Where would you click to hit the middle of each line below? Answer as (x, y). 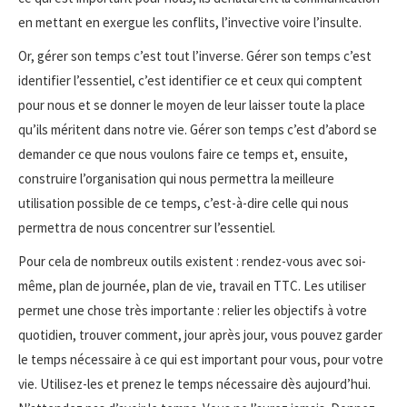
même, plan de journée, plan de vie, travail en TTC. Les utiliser (192, 285)
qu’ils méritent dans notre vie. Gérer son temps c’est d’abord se (198, 129)
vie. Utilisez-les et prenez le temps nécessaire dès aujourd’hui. (194, 383)
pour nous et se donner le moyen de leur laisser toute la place (192, 104)
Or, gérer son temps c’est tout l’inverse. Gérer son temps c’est (195, 55)
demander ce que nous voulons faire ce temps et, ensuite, (183, 154)
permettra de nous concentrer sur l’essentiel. (147, 227)
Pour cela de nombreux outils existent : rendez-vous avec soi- (192, 261)
